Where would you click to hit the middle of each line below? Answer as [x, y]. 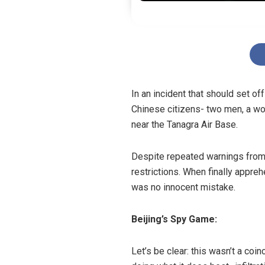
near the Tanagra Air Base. [185, 124]
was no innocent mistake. [183, 187]
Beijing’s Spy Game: [174, 219]
